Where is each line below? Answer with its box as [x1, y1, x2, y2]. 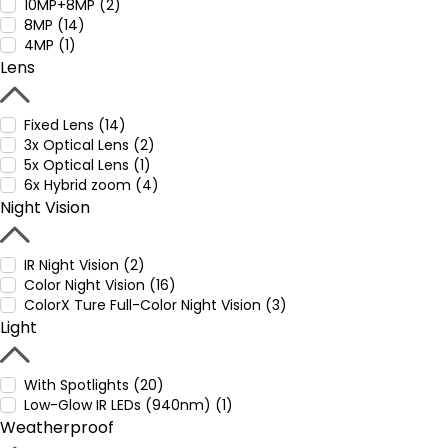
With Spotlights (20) [24, 375, 164, 395]
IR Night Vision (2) [24, 255, 145, 275]
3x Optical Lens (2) [24, 135, 155, 155]
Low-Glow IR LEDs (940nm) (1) [24, 395, 233, 415]
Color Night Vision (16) [24, 275, 176, 295]
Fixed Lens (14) [24, 115, 126, 135]
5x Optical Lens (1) [24, 155, 151, 175]
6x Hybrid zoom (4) [24, 175, 159, 195]
